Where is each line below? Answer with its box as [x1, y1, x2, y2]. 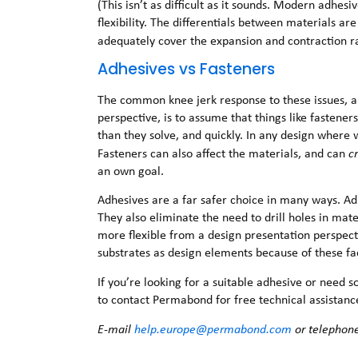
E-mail [97, 320, 135, 337]
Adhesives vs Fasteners [97, 58, 276, 80]
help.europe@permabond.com [134, 320, 292, 337]
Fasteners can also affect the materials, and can [97, 144, 349, 161]
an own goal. [97, 161, 165, 179]
